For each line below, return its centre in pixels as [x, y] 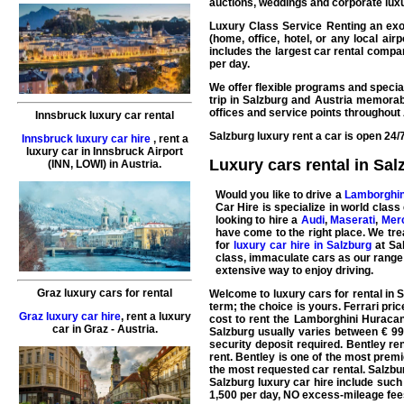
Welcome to [241, 294]
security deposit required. [278, 344]
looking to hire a [258, 220]
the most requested [261, 369]
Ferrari [362, 306]
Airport [164, 152]
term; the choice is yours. [277, 306]
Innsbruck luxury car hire [86, 139]
